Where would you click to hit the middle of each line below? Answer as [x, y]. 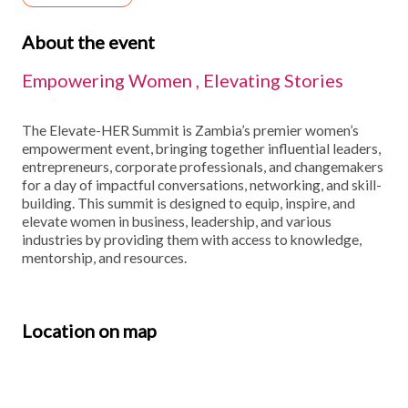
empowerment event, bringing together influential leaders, [201, 148]
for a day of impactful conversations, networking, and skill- [202, 185]
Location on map [89, 331]
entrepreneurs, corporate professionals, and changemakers [203, 167]
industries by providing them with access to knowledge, [192, 240]
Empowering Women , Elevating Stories [183, 80]
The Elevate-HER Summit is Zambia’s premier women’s [190, 130]
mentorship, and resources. [104, 258]
